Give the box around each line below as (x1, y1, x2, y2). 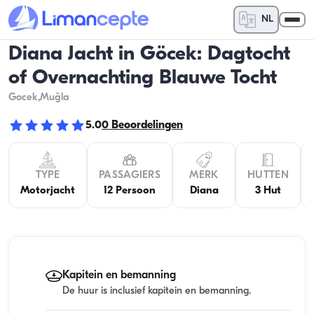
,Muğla (38, 93, 69, 103)
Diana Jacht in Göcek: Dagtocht (8, 44, 290, 64)
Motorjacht (20, 186, 75, 196)
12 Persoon (104, 186, 156, 196)
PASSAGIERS (99, 170, 161, 181)
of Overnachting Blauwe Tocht (8, 68, 277, 88)
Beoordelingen (111, 120, 183, 131)
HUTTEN (247, 170, 289, 181)
